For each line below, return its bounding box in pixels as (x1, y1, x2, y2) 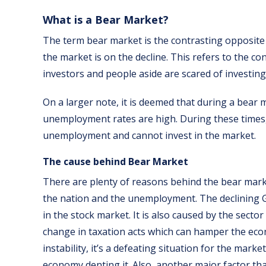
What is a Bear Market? (43, 12, 169, 27)
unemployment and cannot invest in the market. (43, 129, 258, 142)
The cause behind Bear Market (43, 155, 188, 169)
